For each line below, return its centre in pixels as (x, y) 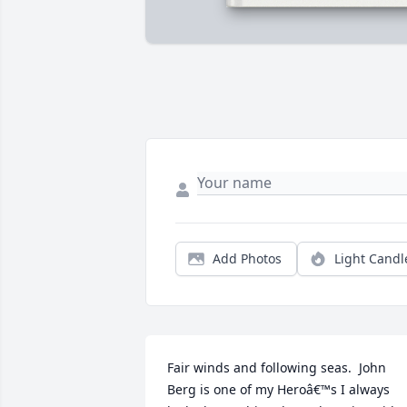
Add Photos (247, 259)
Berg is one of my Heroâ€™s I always (278, 390)
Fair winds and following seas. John (277, 368)
